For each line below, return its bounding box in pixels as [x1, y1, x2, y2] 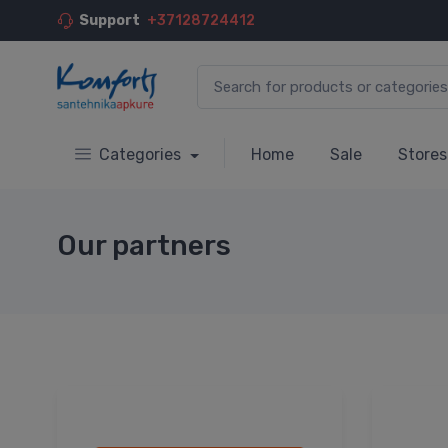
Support [79, 12, 140, 29]
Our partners [57, 228, 231, 262]
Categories [99, 144, 185, 164]
